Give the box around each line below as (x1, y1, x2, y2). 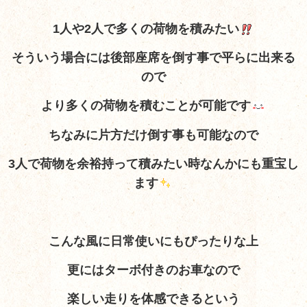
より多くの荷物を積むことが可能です (41, 99, 251, 113)
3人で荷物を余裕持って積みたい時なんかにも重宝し (8, 157, 299, 171)
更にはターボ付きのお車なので (67, 263, 240, 277)
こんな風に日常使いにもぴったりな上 (49, 234, 258, 248)
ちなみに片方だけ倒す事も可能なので (49, 127, 258, 142)
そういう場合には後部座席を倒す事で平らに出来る (12, 51, 295, 65)
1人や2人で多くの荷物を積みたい (53, 21, 239, 36)
